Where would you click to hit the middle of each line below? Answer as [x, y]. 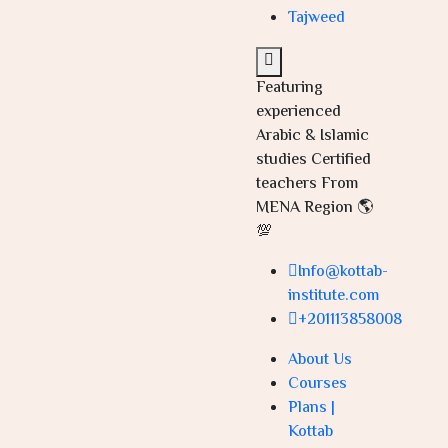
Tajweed [317, 18]
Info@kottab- [343, 272]
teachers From [307, 184]
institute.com [334, 296]
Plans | [312, 408]
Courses [318, 384]
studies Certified [314, 160]
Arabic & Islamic [313, 136]
